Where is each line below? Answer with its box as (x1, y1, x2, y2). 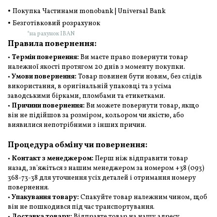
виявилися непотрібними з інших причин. (8, 120, 146, 130)
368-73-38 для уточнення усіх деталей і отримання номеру (8, 173, 196, 183)
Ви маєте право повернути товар (79, 52, 188, 62)
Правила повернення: (8, 38, 96, 49)
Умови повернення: (12, 72, 77, 81)
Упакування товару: (12, 192, 79, 202)
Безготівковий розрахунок (13, 18, 100, 28)
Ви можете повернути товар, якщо (85, 101, 199, 110)
